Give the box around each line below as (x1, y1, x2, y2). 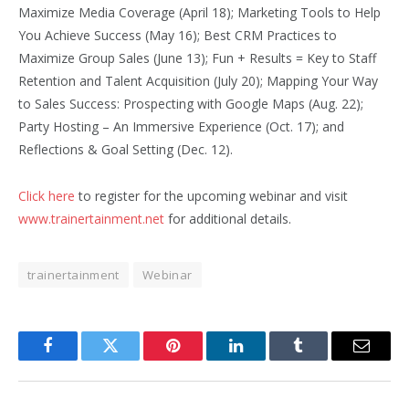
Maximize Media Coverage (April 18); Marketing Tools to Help (18, 3, 381, 21)
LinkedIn (234, 351, 295, 368)
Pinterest (172, 351, 230, 368)
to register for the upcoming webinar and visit (75, 186, 348, 204)
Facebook (46, 351, 110, 368)
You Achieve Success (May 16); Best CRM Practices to (18, 26, 337, 44)
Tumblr (297, 351, 346, 368)
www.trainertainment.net (18, 209, 164, 227)
